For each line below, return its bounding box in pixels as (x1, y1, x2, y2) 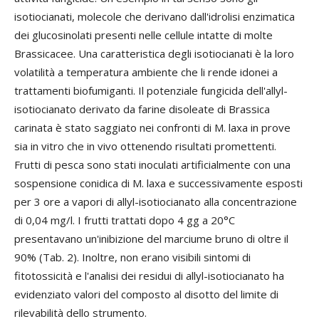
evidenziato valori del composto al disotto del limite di (14, 286, 278, 301)
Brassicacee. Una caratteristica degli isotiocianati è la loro (14, 46, 294, 61)
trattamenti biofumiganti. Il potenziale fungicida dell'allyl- (14, 83, 288, 98)
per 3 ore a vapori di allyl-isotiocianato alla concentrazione (14, 194, 297, 209)
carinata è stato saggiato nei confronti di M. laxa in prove (14, 120, 291, 135)
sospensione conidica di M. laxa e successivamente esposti (14, 175, 303, 190)
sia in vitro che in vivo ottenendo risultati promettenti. (14, 138, 276, 153)
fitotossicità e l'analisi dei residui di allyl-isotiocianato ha (14, 268, 284, 283)
